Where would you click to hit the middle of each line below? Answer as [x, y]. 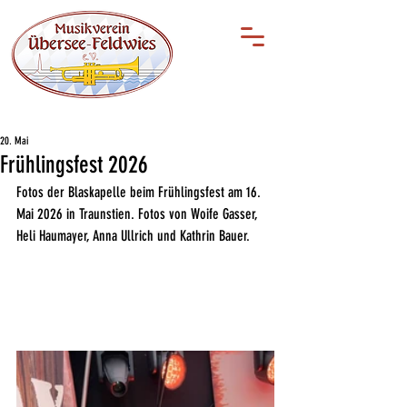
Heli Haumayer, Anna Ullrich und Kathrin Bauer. [133, 236]
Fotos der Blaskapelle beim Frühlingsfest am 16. [140, 192]
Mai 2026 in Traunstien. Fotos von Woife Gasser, [139, 214]
